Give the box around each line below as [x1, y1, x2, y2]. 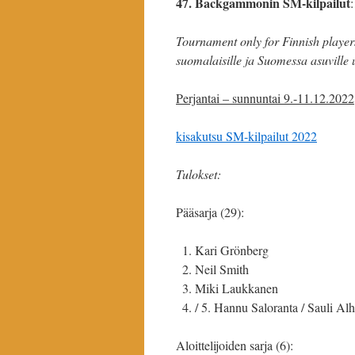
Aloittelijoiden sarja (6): [176, 337, 293, 353]
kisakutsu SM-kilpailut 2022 [176, 128, 317, 144]
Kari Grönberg [195, 242, 269, 258]
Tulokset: [176, 166, 221, 182]
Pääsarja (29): [176, 204, 244, 220]
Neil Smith [195, 261, 249, 277]
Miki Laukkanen [195, 280, 278, 296]
